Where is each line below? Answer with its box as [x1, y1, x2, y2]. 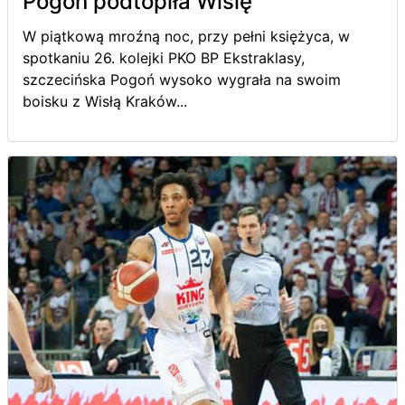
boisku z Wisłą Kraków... [23, 92, 187, 110]
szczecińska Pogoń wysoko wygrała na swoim [23, 71, 341, 89]
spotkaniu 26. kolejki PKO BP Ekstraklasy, [23, 49, 305, 67]
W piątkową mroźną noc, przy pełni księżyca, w [23, 27, 350, 45]
